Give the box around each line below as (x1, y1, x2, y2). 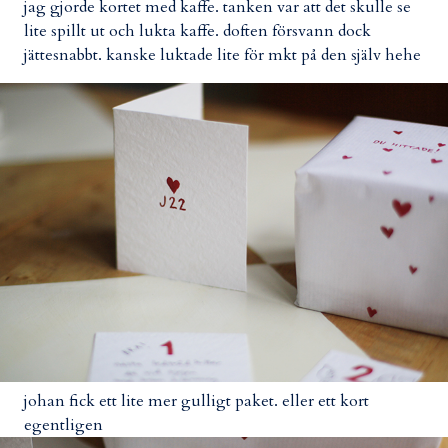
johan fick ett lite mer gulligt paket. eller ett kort (24, 389, 369, 412)
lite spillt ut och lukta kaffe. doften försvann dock (24, 19, 371, 42)
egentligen (24, 413, 103, 436)
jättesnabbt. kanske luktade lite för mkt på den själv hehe (24, 43, 421, 66)
